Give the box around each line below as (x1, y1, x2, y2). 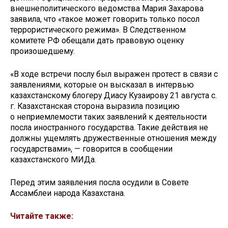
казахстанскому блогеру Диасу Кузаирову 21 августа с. (10, 91, 217, 101)
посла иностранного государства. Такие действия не (10, 123, 208, 133)
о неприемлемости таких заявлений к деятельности (10, 112, 207, 122)
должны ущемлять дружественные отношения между (10, 133, 216, 144)
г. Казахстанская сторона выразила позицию (10, 101, 180, 111)
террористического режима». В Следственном (10, 25, 186, 35)
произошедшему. (10, 46, 75, 56)
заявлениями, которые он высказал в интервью (10, 80, 194, 90)
